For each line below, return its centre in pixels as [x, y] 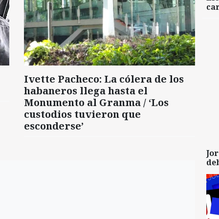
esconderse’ [54, 126]
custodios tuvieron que [82, 114]
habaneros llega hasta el [86, 90]
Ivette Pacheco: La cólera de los [104, 79]
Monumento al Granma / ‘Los [96, 102]
